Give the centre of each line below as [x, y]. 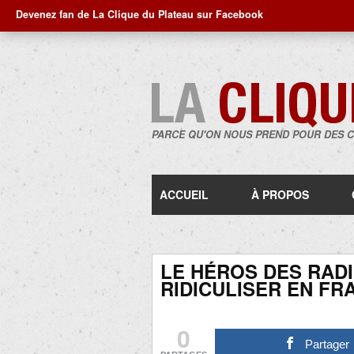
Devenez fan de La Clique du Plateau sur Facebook [139, 14]
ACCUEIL [184, 194]
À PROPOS [280, 194]
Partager [328, 344]
